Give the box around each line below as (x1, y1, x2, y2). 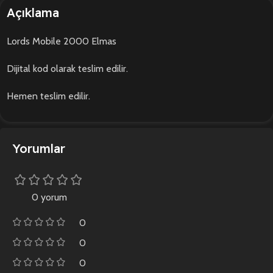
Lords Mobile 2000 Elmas (7, 35, 116, 47)
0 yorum (31, 191, 67, 203)
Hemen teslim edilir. (7, 90, 90, 102)
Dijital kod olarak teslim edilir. (7, 62, 128, 74)
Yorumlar (12, 140, 65, 156)
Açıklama (7, 4, 59, 20)
